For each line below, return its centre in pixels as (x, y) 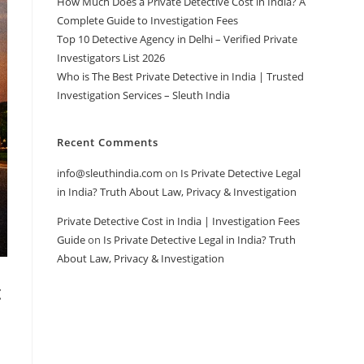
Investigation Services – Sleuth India (143, 95)
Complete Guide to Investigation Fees (147, 20)
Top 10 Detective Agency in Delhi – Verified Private (177, 39)
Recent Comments (108, 142)
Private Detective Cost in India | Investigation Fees (178, 221)
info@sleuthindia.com (110, 173)
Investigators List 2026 (111, 58)
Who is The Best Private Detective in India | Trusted (180, 76)
